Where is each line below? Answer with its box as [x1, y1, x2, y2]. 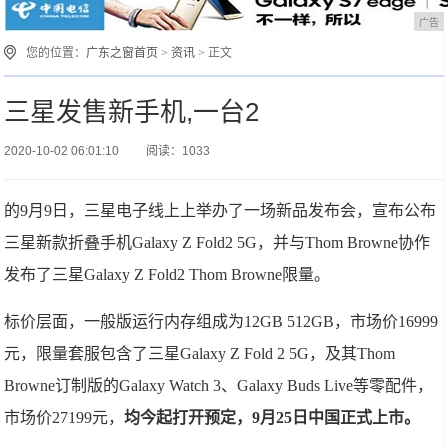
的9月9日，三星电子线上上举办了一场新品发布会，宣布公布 [4, 202, 437, 219]
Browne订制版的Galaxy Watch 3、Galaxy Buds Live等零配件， [4, 377, 434, 394]
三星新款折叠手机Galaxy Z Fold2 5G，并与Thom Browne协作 [4, 234, 431, 251]
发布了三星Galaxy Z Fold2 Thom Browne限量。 [4, 266, 331, 283]
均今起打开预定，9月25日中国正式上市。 [124, 409, 421, 426]
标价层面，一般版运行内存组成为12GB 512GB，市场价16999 [4, 313, 439, 330]
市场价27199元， [4, 409, 125, 426]
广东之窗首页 [86, 46, 159, 60]
